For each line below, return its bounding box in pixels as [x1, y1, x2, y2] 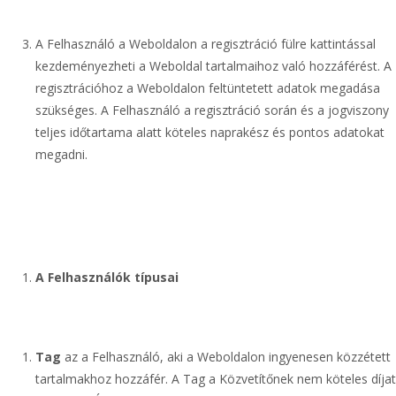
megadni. [35, 146, 88, 163]
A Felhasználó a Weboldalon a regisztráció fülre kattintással [35, 35, 376, 52]
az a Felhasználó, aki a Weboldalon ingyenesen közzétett [61, 348, 391, 365]
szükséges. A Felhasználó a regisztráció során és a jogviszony [35, 102, 389, 118]
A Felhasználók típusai [35, 269, 179, 286]
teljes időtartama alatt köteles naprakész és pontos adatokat [35, 124, 385, 141]
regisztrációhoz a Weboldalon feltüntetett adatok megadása [35, 80, 380, 96]
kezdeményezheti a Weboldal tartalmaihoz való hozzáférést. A [35, 57, 392, 74]
